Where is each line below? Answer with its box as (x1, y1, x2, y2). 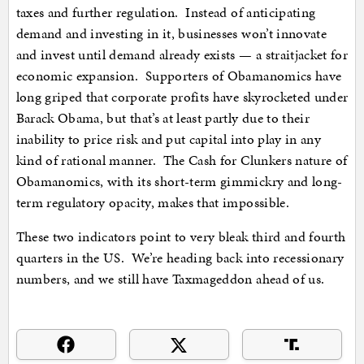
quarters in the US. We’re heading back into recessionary (15, 248, 344, 268)
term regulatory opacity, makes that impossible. (15, 193, 289, 213)
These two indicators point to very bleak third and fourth (15, 227, 346, 247)
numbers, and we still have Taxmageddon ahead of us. (15, 269, 325, 289)
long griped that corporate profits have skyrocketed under (15, 87, 349, 107)
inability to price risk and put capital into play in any (15, 129, 322, 149)
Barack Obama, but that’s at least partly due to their (15, 108, 310, 128)
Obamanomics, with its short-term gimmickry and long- (15, 171, 343, 192)
